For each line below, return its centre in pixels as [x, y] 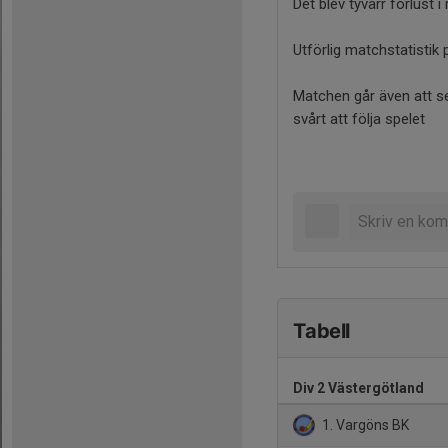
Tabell [321, 331]
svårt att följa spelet [359, 119]
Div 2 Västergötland [358, 388]
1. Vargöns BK [364, 424]
